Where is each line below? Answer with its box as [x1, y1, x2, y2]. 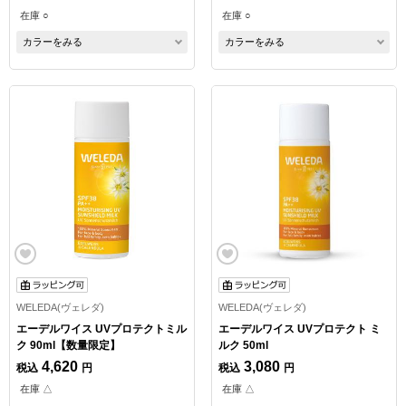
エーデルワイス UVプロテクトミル [16, 322, 187, 335]
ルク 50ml [217, 338, 268, 352]
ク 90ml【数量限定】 [16, 338, 121, 352]
